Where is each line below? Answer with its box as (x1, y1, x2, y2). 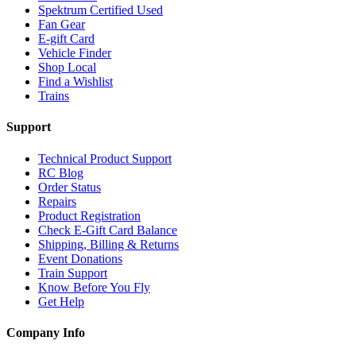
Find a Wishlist (38, 75, 113, 88)
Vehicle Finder (38, 46, 111, 60)
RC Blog (38, 165, 83, 180)
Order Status (38, 180, 101, 194)
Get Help (38, 294, 84, 308)
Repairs (38, 194, 76, 208)
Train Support (38, 265, 107, 280)
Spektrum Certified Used (38, 3, 163, 17)
